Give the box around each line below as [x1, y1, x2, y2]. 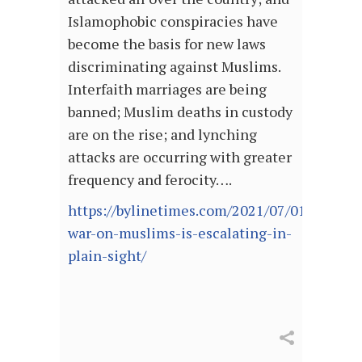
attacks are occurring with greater [68, 147, 292, 167]
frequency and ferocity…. [68, 170, 232, 190]
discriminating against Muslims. [68, 57, 280, 77]
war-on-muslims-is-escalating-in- [68, 223, 292, 243]
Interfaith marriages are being [68, 79, 267, 99]
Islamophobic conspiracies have [68, 11, 278, 32]
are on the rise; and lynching [68, 124, 257, 145]
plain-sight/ [68, 246, 146, 266]
